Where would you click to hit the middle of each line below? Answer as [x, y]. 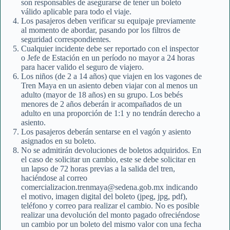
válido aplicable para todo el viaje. [76, 12]
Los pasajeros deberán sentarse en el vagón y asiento [106, 132]
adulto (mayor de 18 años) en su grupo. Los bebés [102, 95]
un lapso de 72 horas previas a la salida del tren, [98, 169]
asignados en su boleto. [59, 141]
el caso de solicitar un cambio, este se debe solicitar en [108, 160]
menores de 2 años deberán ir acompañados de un [101, 104]
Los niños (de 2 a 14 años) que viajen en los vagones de [111, 76]
